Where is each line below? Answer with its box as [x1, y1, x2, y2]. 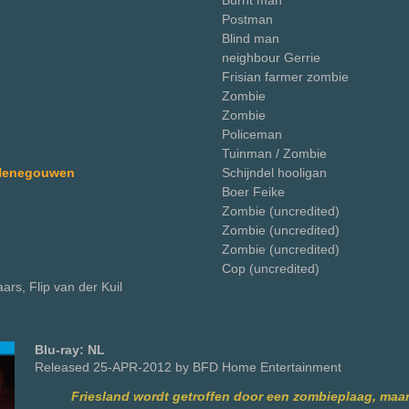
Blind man [222, 31, 279, 46]
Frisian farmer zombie [222, 69, 349, 84]
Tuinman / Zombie [222, 146, 327, 161]
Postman [222, 12, 273, 26]
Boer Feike [222, 184, 285, 199]
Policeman [222, 127, 282, 142]
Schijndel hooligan [222, 165, 327, 180]
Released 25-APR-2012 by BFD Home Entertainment [35, 360, 341, 374]
